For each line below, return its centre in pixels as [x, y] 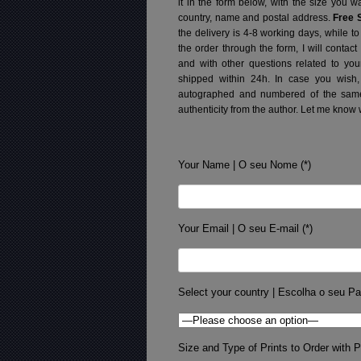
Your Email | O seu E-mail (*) [246, 229]
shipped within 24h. [227, 79]
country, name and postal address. [256, 18]
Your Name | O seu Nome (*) [245, 165]
